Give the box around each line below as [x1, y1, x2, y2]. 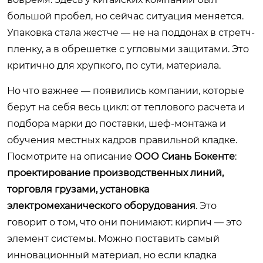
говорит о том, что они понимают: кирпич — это [7, 216, 242, 228]
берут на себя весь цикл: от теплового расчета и [7, 101, 245, 113]
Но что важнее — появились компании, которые [7, 85, 244, 96]
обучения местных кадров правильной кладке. [7, 134, 237, 146]
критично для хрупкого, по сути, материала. [7, 59, 221, 71]
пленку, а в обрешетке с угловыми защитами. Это [7, 43, 249, 55]
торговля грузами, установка [7, 183, 149, 195]
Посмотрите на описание [7, 150, 134, 162]
